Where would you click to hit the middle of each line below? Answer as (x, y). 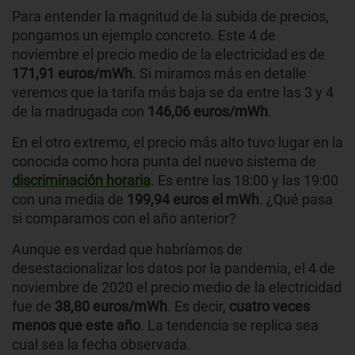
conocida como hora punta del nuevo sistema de (164, 162)
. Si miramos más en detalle (219, 74)
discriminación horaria (81, 181)
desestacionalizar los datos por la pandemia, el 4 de (174, 269)
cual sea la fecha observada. (101, 345)
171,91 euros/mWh (72, 74)
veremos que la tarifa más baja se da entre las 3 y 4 (173, 93)
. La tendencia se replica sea (229, 326)
